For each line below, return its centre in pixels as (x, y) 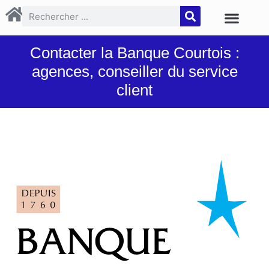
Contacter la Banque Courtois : (134, 53)
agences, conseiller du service (134, 71)
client (134, 90)
